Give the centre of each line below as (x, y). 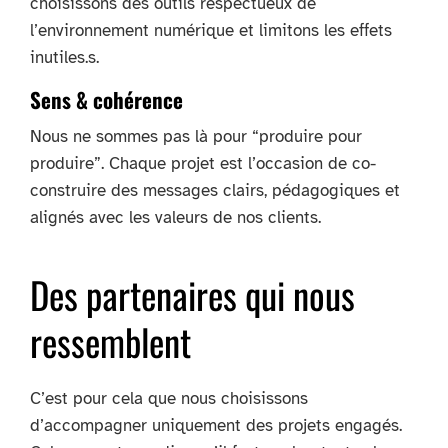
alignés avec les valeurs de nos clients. (175, 217)
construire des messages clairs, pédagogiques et (215, 190)
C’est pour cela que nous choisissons (169, 398)
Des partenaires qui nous (192, 294)
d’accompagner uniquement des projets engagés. (216, 425)
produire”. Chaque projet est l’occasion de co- (203, 163)
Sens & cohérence (106, 99)
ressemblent (110, 341)
